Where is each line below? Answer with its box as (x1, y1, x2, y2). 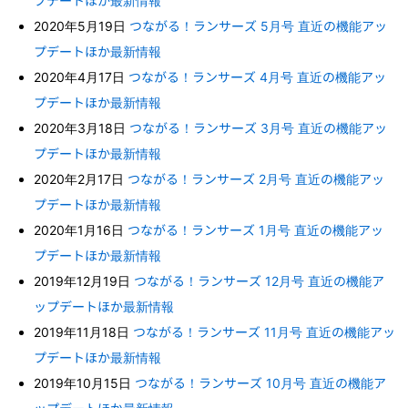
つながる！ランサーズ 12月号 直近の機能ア (134, 272, 385, 289)
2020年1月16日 (34, 221, 128, 238)
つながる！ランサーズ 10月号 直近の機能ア (135, 374, 387, 391)
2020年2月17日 (34, 170, 128, 187)
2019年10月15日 (34, 374, 136, 391)
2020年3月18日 (34, 119, 130, 136)
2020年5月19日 (34, 17, 130, 34)
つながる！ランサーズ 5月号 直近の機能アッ (129, 17, 388, 34)
